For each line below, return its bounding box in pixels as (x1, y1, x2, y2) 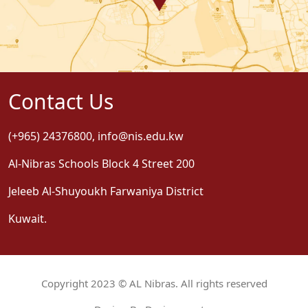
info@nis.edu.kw (98, 129, 184, 144)
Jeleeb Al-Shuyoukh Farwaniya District (8, 184, 203, 199)
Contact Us (8, 87, 113, 116)
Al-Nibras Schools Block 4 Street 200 (8, 156, 195, 172)
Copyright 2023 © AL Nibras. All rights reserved (41, 276, 267, 291)
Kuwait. (8, 211, 47, 227)
